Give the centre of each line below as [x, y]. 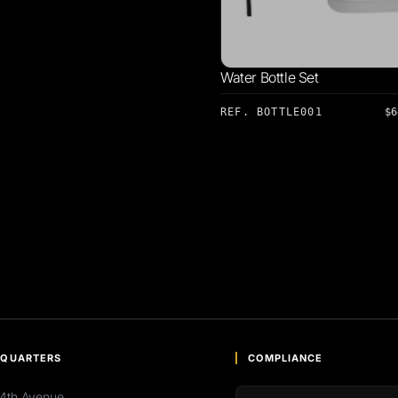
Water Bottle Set [270, 78]
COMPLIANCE [286, 358]
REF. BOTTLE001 [271, 112]
